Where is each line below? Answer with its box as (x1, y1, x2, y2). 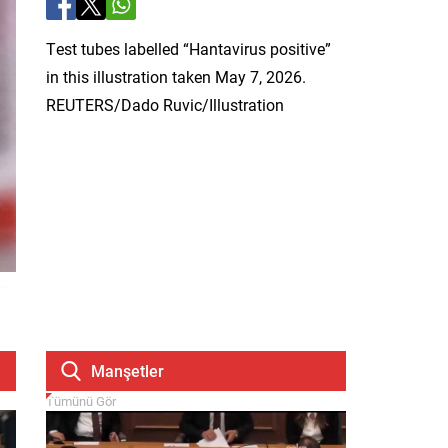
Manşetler (91, 359, 164, 381)
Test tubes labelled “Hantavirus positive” (46, 38, 331, 59)
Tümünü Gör (46, 391, 116, 410)
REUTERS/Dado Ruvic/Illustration (46, 94, 284, 115)
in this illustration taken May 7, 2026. (46, 66, 306, 87)
